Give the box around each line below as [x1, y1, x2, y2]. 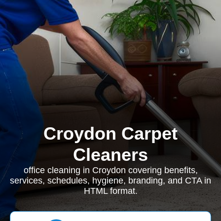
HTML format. [83, 186, 138, 196]
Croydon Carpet [43, 123, 178, 144]
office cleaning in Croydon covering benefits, [23, 165, 198, 175]
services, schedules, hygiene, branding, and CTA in [10, 176, 211, 185]
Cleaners [73, 145, 148, 165]
